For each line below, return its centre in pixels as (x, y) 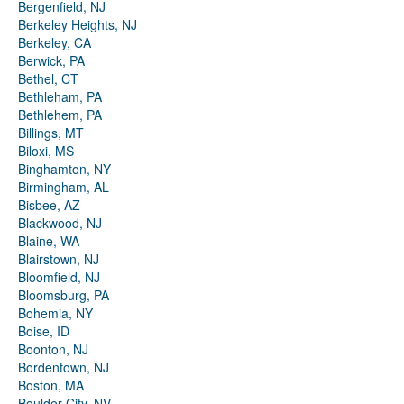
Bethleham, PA (60, 97)
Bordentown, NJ (64, 367)
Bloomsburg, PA (64, 295)
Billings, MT (51, 133)
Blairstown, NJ (59, 259)
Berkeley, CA (55, 43)
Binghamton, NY (64, 169)
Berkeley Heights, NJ (78, 25)
